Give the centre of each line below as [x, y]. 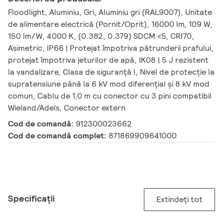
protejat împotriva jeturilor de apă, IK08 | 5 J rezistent [108, 60]
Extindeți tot [179, 200]
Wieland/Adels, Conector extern [67, 108]
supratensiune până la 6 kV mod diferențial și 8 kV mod [109, 84]
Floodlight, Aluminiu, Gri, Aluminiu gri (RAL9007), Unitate [110, 12]
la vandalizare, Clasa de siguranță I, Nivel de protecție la [111, 72]
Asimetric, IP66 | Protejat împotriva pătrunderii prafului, [111, 48]
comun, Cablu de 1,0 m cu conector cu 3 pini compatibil [110, 96]
